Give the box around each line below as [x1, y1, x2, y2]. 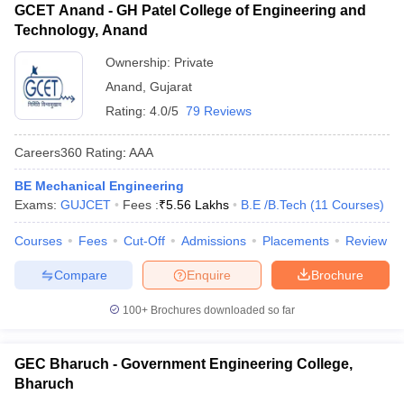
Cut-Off [124, 234, 165, 248]
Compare [53, 267, 107, 282]
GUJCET [60, 197, 111, 212]
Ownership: [106, 55, 174, 69]
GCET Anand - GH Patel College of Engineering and [14, 3, 366, 18]
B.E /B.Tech [241, 197, 307, 212]
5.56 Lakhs [166, 197, 229, 212]
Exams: [14, 197, 60, 212]
